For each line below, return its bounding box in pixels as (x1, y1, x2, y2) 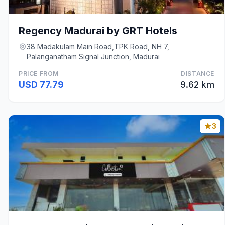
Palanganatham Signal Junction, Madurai (27, 52, 160, 61)
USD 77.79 (19, 79, 64, 90)
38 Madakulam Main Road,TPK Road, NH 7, (27, 42, 169, 51)
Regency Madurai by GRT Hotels (19, 25, 177, 37)
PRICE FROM (19, 70, 59, 77)
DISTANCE (181, 70, 214, 77)
